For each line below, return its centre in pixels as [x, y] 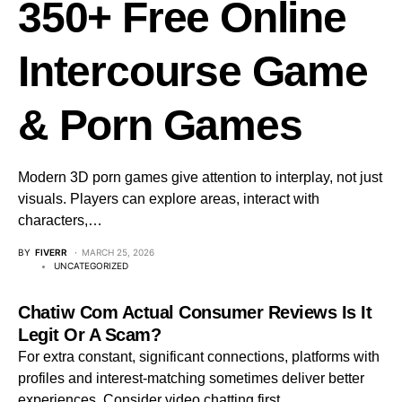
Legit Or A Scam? [89, 335]
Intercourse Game [193, 71]
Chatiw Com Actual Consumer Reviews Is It [195, 312]
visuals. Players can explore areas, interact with [169, 199]
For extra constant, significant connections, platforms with [199, 357]
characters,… [60, 220]
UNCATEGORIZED [91, 266]
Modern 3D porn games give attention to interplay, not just [200, 177]
